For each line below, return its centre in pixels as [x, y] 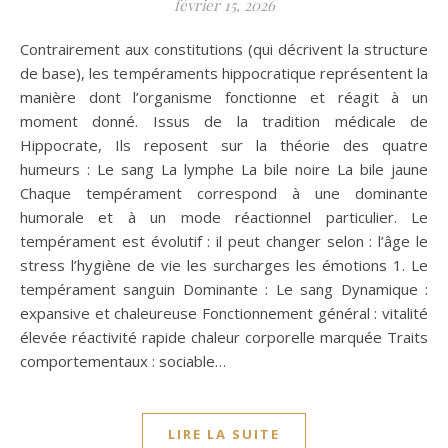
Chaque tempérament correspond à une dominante [224, 193]
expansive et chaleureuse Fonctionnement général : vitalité [224, 313]
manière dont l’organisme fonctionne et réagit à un [224, 97]
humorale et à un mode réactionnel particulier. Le [224, 217]
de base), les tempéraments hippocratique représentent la [224, 73]
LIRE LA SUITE [224, 434]
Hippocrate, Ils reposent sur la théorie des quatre [224, 145]
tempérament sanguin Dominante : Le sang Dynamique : [224, 289]
